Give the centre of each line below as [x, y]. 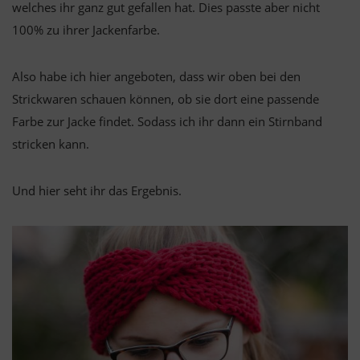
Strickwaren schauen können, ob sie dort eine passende [166, 98]
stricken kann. [51, 143]
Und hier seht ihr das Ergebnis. [97, 190]
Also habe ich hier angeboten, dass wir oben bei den [156, 76]
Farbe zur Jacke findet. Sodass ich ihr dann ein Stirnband [167, 121]
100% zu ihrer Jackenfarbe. [86, 29]
